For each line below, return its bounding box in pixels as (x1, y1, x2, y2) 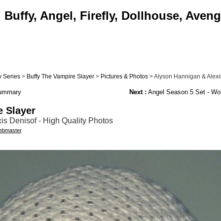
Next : (129, 88, 147, 96)
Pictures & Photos (100, 73, 148, 80)
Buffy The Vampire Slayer (26, 73, 94, 80)
